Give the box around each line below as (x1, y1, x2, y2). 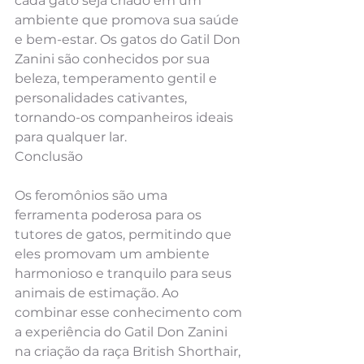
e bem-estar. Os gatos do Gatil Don (15, 31, 244, 47)
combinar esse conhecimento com (15, 304, 245, 320)
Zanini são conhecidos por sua (15, 50, 213, 67)
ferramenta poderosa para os (15, 206, 205, 223)
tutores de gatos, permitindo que (15, 226, 235, 242)
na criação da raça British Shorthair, (15, 343, 244, 359)
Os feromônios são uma (15, 187, 171, 203)
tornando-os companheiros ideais (15, 109, 236, 125)
